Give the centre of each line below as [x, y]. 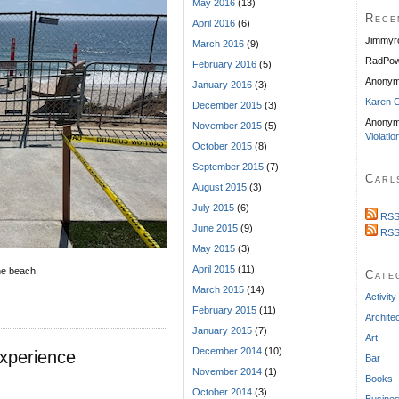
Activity [381, 296]
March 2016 [218, 44]
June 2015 [215, 228]
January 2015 [222, 331]
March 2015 [218, 290]
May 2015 [214, 249]
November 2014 [227, 372]
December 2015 [227, 106]
